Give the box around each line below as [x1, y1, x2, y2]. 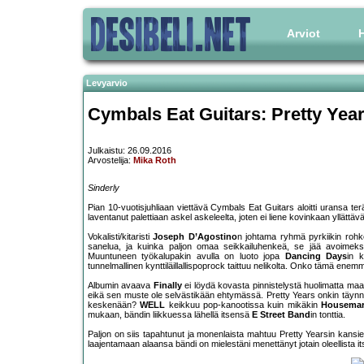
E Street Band [252, 310, 310, 320]
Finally [154, 280, 182, 291]
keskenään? [88, 300, 141, 310]
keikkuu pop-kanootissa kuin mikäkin [165, 300, 321, 310]
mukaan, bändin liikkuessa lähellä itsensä [88, 310, 252, 320]
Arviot [287, 27, 320, 40]
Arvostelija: [88, 155, 133, 166]
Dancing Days [284, 251, 348, 262]
